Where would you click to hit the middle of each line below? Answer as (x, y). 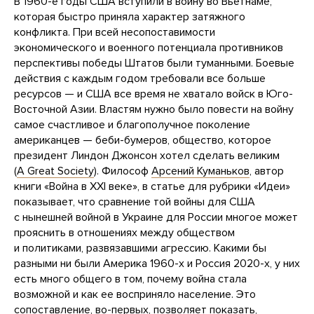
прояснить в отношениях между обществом (124, 233)
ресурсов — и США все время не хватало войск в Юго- (153, 94)
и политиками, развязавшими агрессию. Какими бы (140, 248)
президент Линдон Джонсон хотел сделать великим (147, 156)
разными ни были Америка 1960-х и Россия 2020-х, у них (157, 264)
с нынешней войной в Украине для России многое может (156, 218)
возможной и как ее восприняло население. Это (135, 295)
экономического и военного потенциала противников (149, 48)
